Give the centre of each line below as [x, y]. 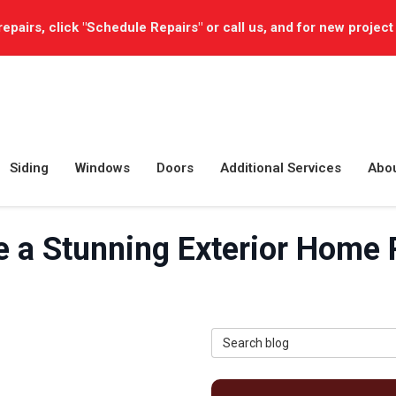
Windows [103, 168]
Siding [29, 168]
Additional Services [281, 168]
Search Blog [249, 337]
